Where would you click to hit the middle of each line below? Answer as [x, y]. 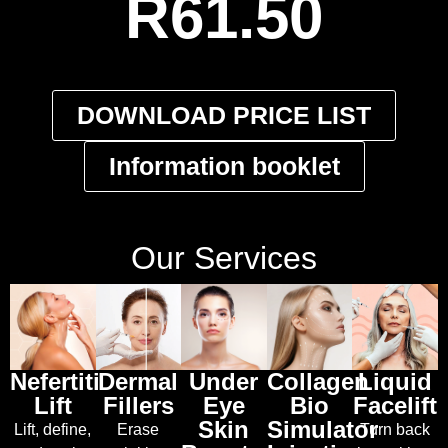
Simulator [322, 429]
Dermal [138, 381]
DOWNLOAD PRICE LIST [224, 115]
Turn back [395, 429]
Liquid [395, 381]
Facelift [395, 405]
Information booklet [224, 166]
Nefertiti [55, 381]
